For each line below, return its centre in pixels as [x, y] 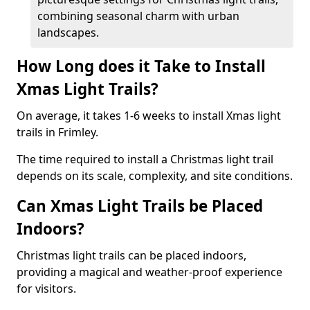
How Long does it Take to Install [141, 66]
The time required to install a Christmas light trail [145, 159]
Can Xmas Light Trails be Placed [140, 206]
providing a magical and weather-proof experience [149, 272]
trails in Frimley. [57, 132]
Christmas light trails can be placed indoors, [131, 255]
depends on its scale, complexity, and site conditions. [155, 176]
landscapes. [68, 33]
